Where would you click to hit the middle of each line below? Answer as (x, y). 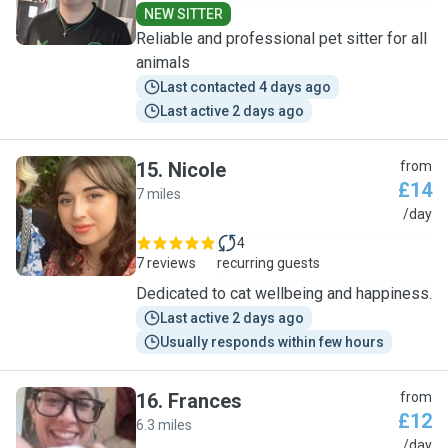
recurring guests (268, 263)
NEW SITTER (183, 14)
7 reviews (166, 263)
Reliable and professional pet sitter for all (281, 38)
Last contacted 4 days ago (245, 87)
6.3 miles (164, 425)
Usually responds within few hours (272, 342)
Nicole (197, 170)
